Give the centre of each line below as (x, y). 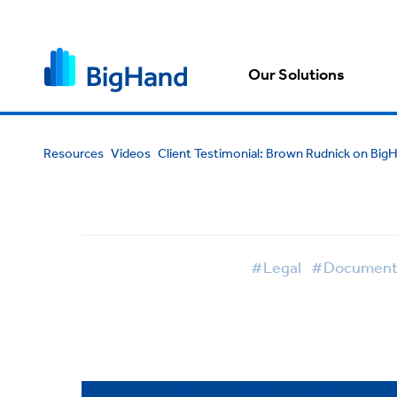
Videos (130, 153)
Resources (73, 153)
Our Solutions (297, 75)
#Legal (276, 267)
